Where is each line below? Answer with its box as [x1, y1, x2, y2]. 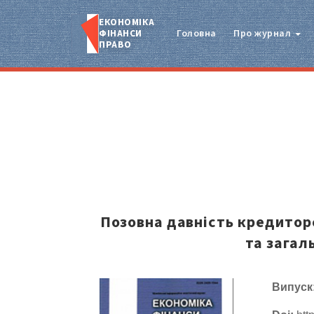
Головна [177, 27, 217, 41]
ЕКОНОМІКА [99, 15, 155, 29]
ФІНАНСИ [99, 27, 142, 40]
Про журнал [233, 27, 294, 41]
